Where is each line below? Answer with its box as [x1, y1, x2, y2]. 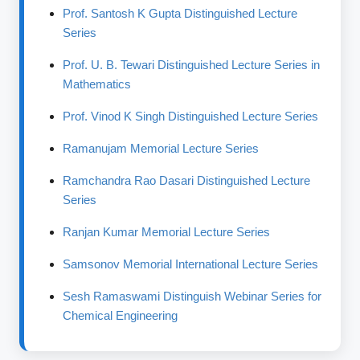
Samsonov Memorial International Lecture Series [63, 257, 319, 271]
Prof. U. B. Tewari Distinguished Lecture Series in [63, 58, 321, 72]
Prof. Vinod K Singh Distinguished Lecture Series [63, 109, 319, 123]
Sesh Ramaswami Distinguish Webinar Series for [63, 289, 322, 303]
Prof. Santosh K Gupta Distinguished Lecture [63, 6, 298, 20]
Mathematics [63, 77, 132, 91]
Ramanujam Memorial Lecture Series [63, 141, 260, 155]
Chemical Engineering [63, 309, 178, 322]
